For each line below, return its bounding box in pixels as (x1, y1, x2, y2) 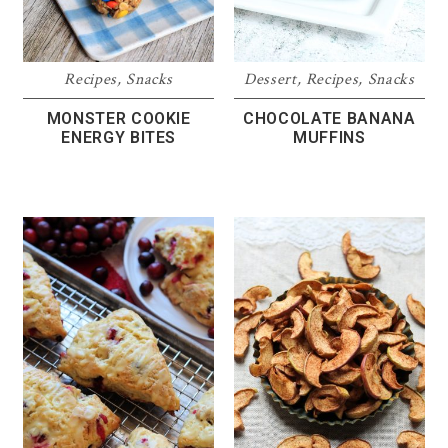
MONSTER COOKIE (46, 108, 191, 128)
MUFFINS (293, 127, 366, 147)
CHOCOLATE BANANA (243, 108, 416, 128)
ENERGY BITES (61, 127, 177, 147)
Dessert (243, 68, 297, 90)
